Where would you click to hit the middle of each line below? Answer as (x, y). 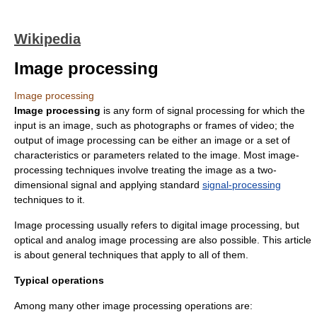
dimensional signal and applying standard (108, 185)
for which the (275, 110)
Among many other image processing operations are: (133, 306)
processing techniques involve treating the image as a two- (145, 170)
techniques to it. (50, 200)
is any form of (134, 110)
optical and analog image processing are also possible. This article (163, 240)
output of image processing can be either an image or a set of (152, 140)
